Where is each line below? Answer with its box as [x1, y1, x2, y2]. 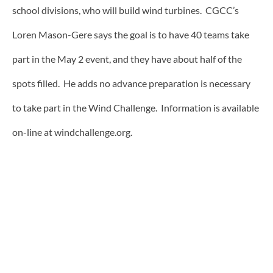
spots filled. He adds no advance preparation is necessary [12, 77, 250, 89]
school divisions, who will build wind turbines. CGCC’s [12, 4, 239, 16]
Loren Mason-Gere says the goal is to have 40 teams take [12, 28, 249, 40]
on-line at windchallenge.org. [12, 126, 132, 138]
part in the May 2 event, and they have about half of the [12, 52, 242, 65]
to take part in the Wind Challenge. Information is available [12, 101, 259, 113]
